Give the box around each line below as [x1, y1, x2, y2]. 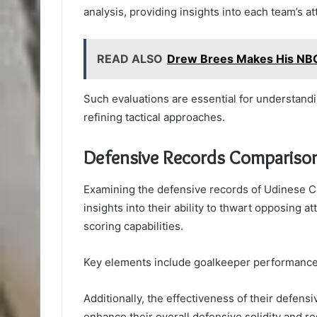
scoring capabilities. [83, 219, 183, 233]
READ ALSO [97, 52, 163, 67]
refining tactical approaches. [83, 110, 225, 125]
